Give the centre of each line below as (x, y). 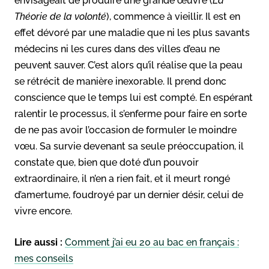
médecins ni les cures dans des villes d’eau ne (117, 49)
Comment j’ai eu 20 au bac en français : (152, 242)
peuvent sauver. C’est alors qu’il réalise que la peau (128, 65)
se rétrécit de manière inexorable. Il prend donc (120, 81)
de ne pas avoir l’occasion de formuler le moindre (125, 130)
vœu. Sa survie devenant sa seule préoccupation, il (129, 146)
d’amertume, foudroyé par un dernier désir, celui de (129, 195)
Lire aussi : (38, 242)
